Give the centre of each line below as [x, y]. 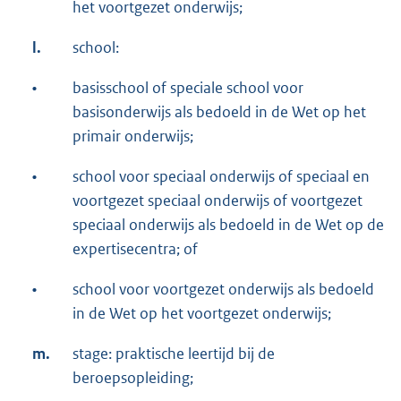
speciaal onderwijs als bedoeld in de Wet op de [228, 224]
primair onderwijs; [133, 136]
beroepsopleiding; [133, 377]
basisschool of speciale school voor [188, 87]
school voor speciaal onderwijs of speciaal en [221, 176]
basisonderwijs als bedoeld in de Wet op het [219, 111]
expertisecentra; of [135, 248]
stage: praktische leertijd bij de [174, 353]
